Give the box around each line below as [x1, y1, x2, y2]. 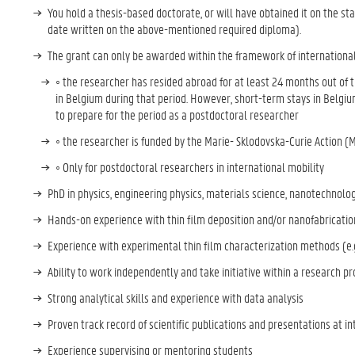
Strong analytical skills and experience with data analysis [48, 289, 306, 306]
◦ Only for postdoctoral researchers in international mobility [55, 158, 326, 175]
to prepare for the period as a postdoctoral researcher [55, 106, 301, 123]
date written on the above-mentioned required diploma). [48, 21, 303, 37]
